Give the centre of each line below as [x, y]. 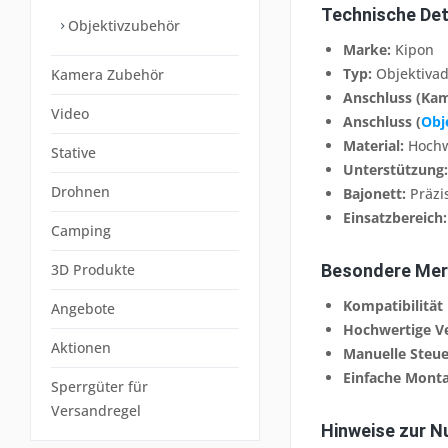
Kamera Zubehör [107, 74]
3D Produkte [93, 269]
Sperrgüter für [99, 386]
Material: [373, 145]
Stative [73, 152]
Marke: [367, 49]
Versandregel [96, 410]
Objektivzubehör [122, 25]
